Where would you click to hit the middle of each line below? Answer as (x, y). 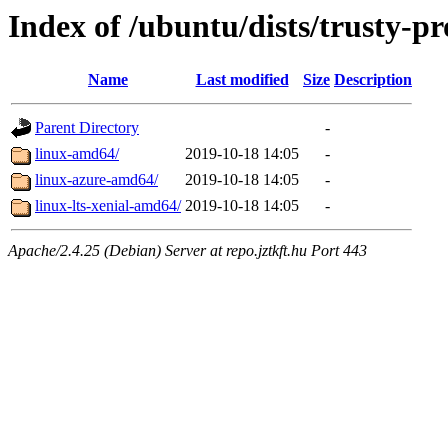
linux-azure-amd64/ (96, 180)
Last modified (242, 80)
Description (373, 80)
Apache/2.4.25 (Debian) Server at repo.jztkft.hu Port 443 (187, 251)
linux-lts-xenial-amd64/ (108, 206)
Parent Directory (87, 128)
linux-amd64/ (77, 154)
